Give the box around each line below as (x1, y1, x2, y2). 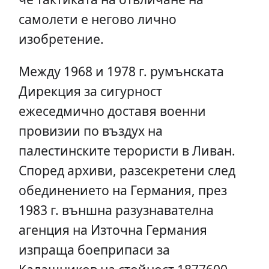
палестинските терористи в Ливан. (18, 142, 235, 160)
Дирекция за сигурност (18, 82, 162, 100)
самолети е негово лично (18, 10, 180, 28)
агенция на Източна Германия (18, 221, 207, 239)
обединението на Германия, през (18, 181, 227, 199)
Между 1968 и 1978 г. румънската (18, 62, 224, 80)
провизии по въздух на (18, 122, 163, 140)
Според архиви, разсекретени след (18, 162, 235, 180)
